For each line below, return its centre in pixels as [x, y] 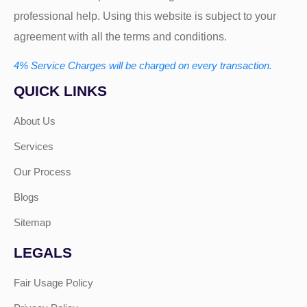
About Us [35, 121]
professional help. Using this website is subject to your [145, 15]
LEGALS [43, 253]
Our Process [42, 172]
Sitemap [32, 222]
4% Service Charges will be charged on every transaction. [143, 65]
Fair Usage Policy [53, 283]
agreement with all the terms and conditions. [120, 36]
